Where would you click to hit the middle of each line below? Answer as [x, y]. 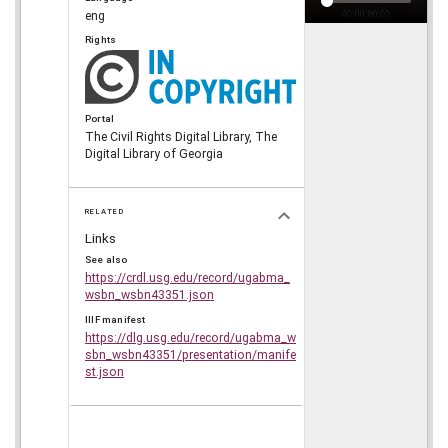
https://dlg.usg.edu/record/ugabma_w [190, 337]
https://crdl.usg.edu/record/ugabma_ [187, 278]
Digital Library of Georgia [154, 154]
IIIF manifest [115, 319]
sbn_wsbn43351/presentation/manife [190, 354]
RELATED [104, 212]
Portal [100, 119]
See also [106, 260]
